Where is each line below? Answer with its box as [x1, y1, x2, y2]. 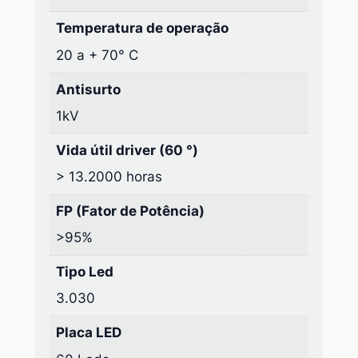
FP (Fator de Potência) [56, 202, 205, 219]
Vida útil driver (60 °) [56, 141, 199, 158]
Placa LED [56, 324, 122, 341]
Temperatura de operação [56, 20, 229, 37]
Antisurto [56, 81, 121, 97]
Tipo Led [56, 264, 114, 280]
